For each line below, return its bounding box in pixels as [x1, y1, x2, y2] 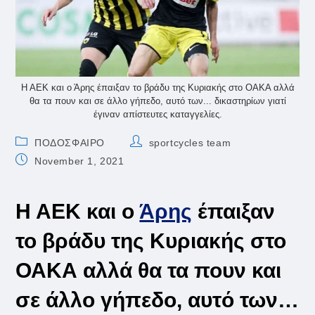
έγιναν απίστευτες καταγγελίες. [93, 109, 222, 120]
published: [15, 167, 65, 179]
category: [15, 148, 60, 160]
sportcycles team [148, 137, 231, 149]
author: [129, 148, 165, 160]
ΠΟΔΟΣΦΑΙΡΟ [34, 137, 105, 149]
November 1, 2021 [34, 155, 124, 167]
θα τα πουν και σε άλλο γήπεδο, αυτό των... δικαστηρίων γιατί [29, 96, 286, 107]
